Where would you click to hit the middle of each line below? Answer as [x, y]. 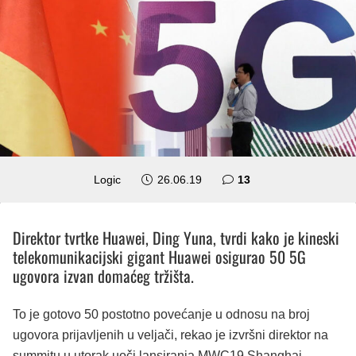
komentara [279, 178]
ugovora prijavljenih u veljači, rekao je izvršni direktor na [170, 335]
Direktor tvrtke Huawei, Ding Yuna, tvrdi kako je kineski [176, 237]
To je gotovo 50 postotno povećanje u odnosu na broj [161, 314]
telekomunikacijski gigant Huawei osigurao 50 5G [159, 256]
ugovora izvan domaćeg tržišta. [103, 275]
